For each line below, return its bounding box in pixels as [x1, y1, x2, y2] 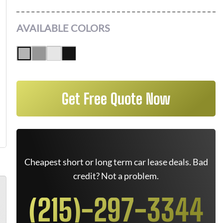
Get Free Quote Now [62, 90, 170, 108]
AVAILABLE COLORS [16, 22, 110, 34]
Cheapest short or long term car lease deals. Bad [24, 156, 208, 167]
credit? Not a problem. [73, 170, 159, 181]
